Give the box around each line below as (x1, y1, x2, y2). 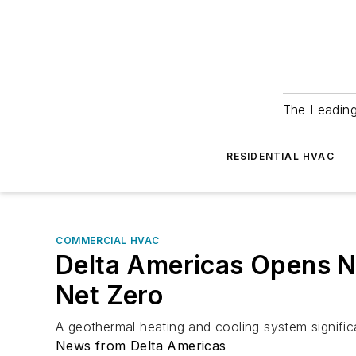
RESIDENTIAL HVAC (226, 150, 335, 162)
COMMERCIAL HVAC (56, 234, 160, 246)
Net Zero (56, 280, 164, 311)
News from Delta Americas (56, 338, 226, 354)
